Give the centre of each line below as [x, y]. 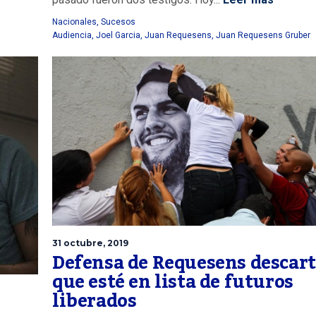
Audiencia [72, 36]
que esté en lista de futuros [173, 282]
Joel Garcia [118, 36]
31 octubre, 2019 [90, 243]
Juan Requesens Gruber [263, 36]
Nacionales [74, 22]
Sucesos [118, 22]
